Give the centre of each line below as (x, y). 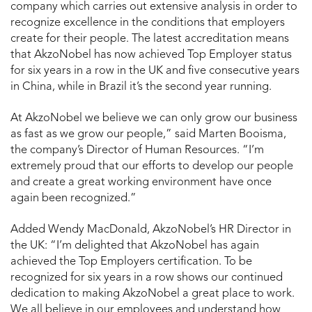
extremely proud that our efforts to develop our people (152, 166)
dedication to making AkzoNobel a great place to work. (153, 294)
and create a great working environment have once (141, 182)
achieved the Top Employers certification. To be (131, 262)
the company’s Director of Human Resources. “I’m (137, 150)
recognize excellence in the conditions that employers (148, 23)
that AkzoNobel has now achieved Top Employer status (151, 55)
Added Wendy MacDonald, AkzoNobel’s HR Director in (151, 229)
